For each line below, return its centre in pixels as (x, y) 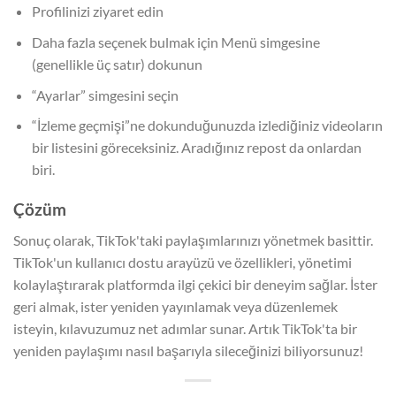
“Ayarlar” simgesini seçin (105, 95)
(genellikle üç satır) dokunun (117, 65)
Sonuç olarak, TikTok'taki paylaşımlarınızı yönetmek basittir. (193, 240)
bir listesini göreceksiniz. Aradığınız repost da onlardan (196, 148)
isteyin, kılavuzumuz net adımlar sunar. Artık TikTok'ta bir (185, 328)
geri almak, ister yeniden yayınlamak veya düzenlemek (175, 306)
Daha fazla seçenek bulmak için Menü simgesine (175, 42)
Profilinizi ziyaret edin (97, 11)
